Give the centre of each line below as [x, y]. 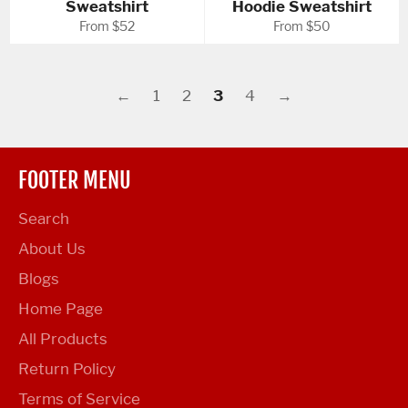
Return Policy [67, 369]
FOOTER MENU [75, 181]
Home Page [61, 309]
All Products [63, 339]
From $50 [302, 26]
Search [44, 219]
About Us [52, 249]
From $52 [107, 26]
